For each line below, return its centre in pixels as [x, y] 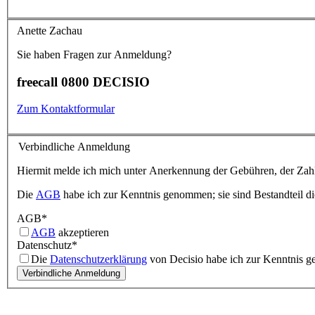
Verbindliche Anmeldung [74, 146]
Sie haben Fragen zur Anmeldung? [94, 54]
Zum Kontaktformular [66, 109]
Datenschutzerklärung [98, 259]
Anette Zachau [50, 30]
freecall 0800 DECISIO [83, 82]
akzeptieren [82, 232]
